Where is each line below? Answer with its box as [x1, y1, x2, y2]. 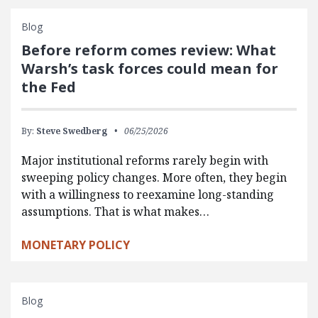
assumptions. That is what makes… [21, 203, 209, 219]
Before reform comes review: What [21, 40, 276, 60]
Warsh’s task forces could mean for [21, 58, 278, 78]
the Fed [21, 77, 76, 97]
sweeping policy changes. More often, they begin [21, 169, 287, 185]
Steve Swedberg [36, 124, 107, 137]
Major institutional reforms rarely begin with [21, 152, 268, 168]
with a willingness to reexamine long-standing [21, 186, 274, 202]
